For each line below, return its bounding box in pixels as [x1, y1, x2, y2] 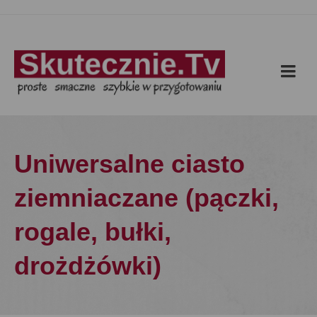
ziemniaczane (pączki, [14, 183, 279, 212]
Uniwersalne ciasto [14, 149, 245, 178]
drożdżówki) [14, 251, 161, 280]
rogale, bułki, [14, 217, 171, 246]
